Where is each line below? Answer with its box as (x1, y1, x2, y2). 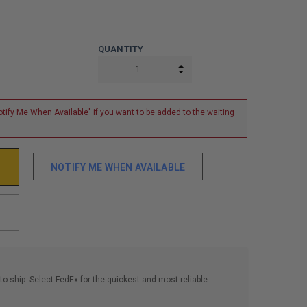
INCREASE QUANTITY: (181, 64, 284, 75)
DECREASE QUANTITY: (181, 72, 286, 84)
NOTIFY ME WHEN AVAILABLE (50, 162, 186, 173)
